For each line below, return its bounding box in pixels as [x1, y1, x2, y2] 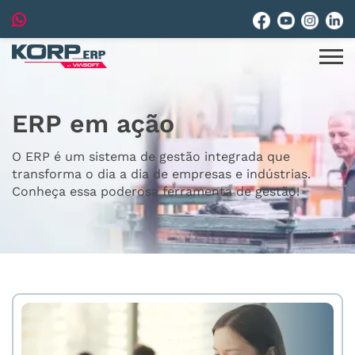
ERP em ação [12, 109, 174, 139]
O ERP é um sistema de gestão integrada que [12, 149, 290, 164]
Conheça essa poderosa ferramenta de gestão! [12, 184, 300, 199]
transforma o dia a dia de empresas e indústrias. [12, 166, 311, 181]
